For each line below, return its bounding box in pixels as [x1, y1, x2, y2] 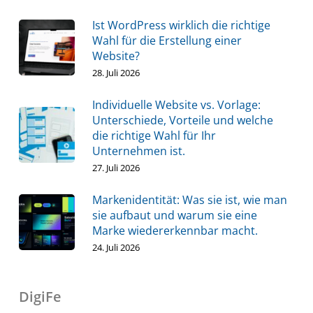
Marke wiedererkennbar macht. [92, 223, 258, 239]
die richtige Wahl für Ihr [92, 128, 216, 144]
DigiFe [18, 287, 61, 307]
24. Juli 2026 [92, 241, 140, 254]
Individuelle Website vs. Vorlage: [92, 97, 261, 113]
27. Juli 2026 [92, 161, 140, 175]
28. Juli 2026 [92, 66, 140, 80]
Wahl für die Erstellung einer [92, 33, 242, 49]
